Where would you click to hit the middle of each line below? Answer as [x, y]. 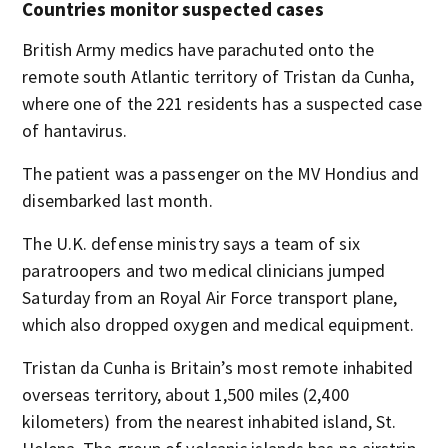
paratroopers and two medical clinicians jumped [203, 270]
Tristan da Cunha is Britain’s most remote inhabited [218, 367]
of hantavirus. [74, 130]
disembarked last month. [117, 200]
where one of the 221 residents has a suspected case [222, 103]
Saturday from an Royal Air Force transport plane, [210, 297]
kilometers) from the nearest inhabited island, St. [209, 421]
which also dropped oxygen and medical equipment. [218, 324]
